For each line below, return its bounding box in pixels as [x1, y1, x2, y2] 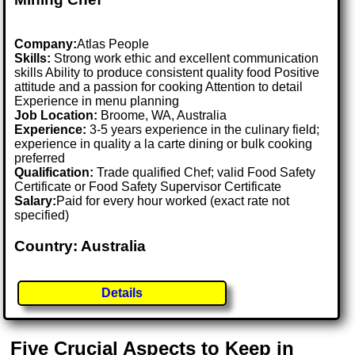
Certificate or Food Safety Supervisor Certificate [14, 180, 282, 194]
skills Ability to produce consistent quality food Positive [14, 66, 320, 80]
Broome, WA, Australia [101, 109, 227, 123]
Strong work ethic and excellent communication [51, 52, 319, 66]
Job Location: [14, 109, 101, 123]
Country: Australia [14, 237, 147, 254]
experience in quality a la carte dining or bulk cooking [14, 137, 313, 151]
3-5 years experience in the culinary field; [86, 123, 320, 137]
